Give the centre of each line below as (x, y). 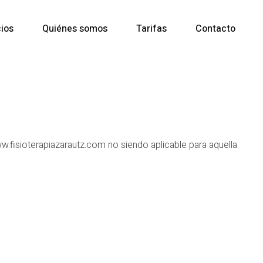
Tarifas (151, 29)
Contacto (215, 29)
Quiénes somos (75, 29)
